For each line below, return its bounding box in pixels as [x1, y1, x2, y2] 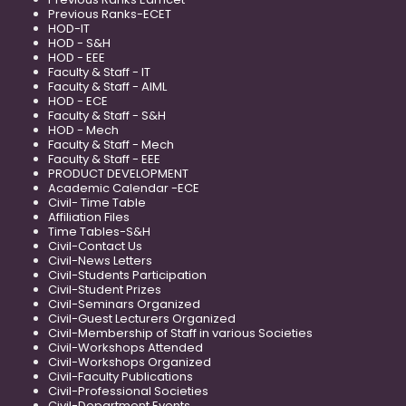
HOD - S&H [48, 34, 111, 53]
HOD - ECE [48, 92, 108, 111]
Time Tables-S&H [48, 223, 150, 241]
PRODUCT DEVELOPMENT [48, 165, 188, 183]
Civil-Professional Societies [48, 382, 208, 401]
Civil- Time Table [48, 194, 146, 212]
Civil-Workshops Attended [48, 339, 203, 357]
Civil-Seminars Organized [48, 295, 200, 314]
